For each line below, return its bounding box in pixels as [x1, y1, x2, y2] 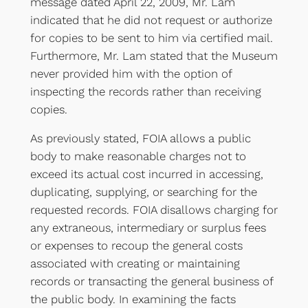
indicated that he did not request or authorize [30, 12, 272, 27]
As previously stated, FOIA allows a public [30, 131, 251, 146]
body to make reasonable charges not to [30, 149, 246, 164]
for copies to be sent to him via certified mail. [30, 30, 273, 45]
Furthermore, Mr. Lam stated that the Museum [30, 48, 278, 63]
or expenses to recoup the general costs [30, 239, 243, 253]
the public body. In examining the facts [30, 292, 236, 307]
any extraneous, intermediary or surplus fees [30, 221, 266, 235]
